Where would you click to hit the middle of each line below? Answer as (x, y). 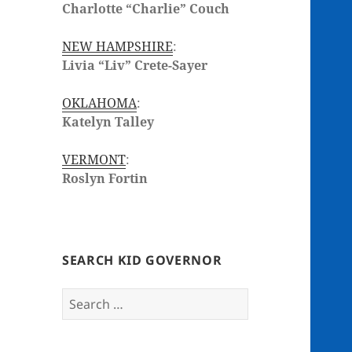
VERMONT (94, 160)
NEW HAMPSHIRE (118, 47)
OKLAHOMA (100, 103)
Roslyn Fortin (105, 179)
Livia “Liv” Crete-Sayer (135, 66)
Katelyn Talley (108, 122)
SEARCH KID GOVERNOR (142, 260)
